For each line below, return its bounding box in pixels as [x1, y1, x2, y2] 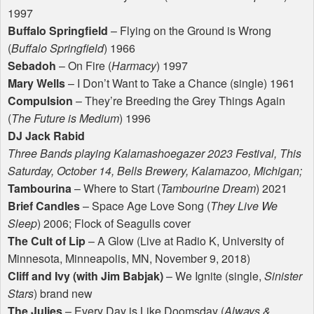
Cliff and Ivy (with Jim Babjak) [8, 268, 163, 285]
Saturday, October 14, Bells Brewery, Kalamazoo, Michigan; [8, 163, 302, 179]
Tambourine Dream [161, 180, 256, 197]
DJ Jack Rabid [8, 128, 85, 144]
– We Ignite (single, [163, 268, 264, 285]
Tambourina [8, 180, 71, 197]
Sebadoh [8, 57, 56, 74]
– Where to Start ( [71, 180, 161, 197]
